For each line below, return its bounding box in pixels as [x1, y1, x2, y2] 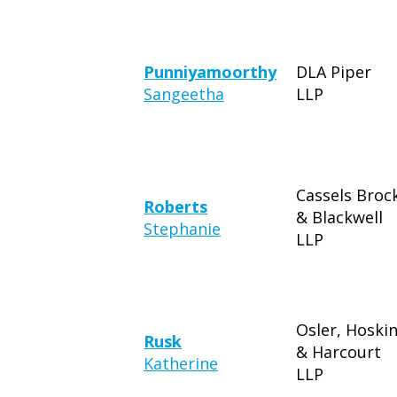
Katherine [144, 353, 218, 374]
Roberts [144, 196, 207, 217]
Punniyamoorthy [144, 61, 276, 82]
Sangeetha [144, 83, 224, 105]
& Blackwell [296, 206, 383, 228]
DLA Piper [296, 61, 371, 82]
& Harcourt [296, 341, 381, 362]
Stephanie [144, 218, 221, 239]
